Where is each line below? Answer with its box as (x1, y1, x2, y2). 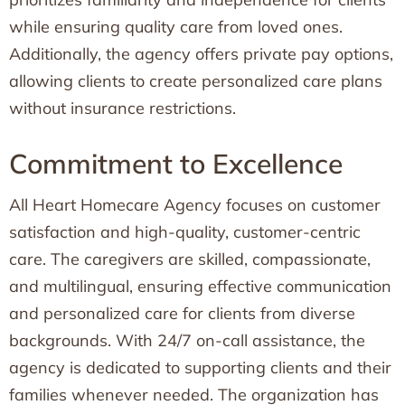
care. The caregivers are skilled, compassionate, (9, 249, 371, 269)
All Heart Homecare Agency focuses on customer (9, 194, 381, 215)
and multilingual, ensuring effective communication (9, 276, 391, 297)
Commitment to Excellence (9, 146, 343, 181)
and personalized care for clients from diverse (9, 303, 355, 324)
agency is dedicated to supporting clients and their (9, 357, 391, 378)
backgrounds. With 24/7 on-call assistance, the (9, 330, 365, 351)
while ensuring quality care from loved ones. (9, 16, 343, 37)
